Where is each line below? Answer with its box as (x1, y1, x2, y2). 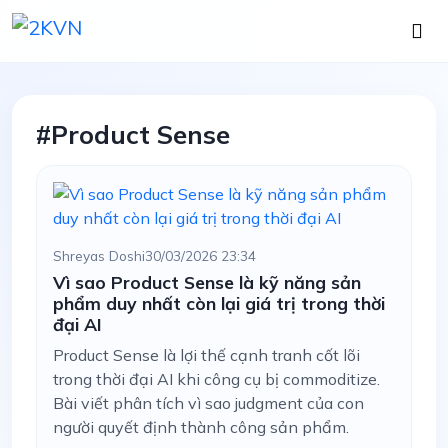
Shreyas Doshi (53, 247, 145, 264)
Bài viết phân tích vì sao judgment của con (53, 393, 364, 413)
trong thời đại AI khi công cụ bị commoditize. (53, 369, 380, 389)
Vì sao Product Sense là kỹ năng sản (53, 271, 361, 293)
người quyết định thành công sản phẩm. (53, 417, 349, 437)
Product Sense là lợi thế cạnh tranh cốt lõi (53, 345, 360, 365)
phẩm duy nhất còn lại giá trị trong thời (53, 292, 385, 314)
